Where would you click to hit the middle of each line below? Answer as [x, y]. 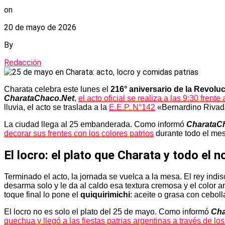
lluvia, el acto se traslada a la [57, 107]
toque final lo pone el [42, 194]
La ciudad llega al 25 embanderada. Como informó [95, 124]
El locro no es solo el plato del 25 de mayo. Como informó [107, 211]
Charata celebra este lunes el [57, 89]
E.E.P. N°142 [132, 107]
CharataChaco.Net [39, 98]
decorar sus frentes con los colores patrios [79, 133]
